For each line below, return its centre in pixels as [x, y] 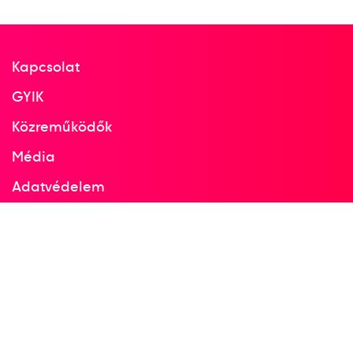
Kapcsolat [46, 67]
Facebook [46, 216]
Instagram [47, 246]
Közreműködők [62, 126]
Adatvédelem [59, 186]
